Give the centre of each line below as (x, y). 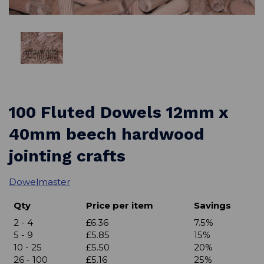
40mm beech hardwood (107, 134)
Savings (212, 206)
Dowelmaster (39, 182)
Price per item (120, 206)
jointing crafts (67, 156)
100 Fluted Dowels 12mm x (118, 113)
